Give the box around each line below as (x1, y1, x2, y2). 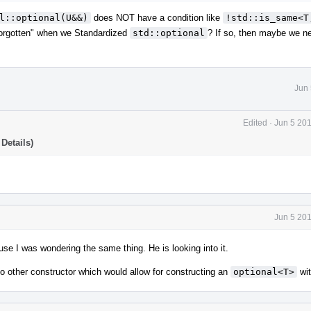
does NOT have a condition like (91, 12, 223, 23)
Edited (243, 117, 267, 128)
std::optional (133, 27, 205, 38)
